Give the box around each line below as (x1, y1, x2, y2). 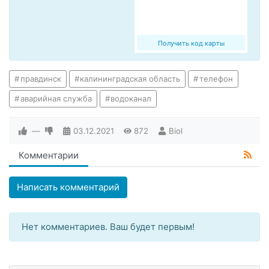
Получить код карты (157, 39, 225, 48)
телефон (199, 74, 233, 84)
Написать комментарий (17, 181, 119, 193)
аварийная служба (20, 94, 92, 104)
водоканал (110, 94, 152, 104)
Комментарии (19, 150, 79, 162)
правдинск (20, 74, 61, 84)
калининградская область (80, 74, 181, 84)
